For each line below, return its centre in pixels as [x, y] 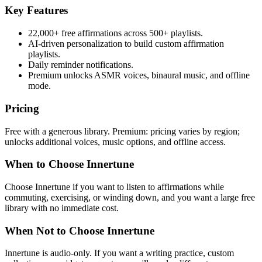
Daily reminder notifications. [81, 65]
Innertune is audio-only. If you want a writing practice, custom [119, 253]
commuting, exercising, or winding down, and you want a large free [130, 197]
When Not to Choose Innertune [80, 230]
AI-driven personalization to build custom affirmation [126, 44]
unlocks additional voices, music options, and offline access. [115, 142]
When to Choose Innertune [69, 164]
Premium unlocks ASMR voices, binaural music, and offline [139, 75]
